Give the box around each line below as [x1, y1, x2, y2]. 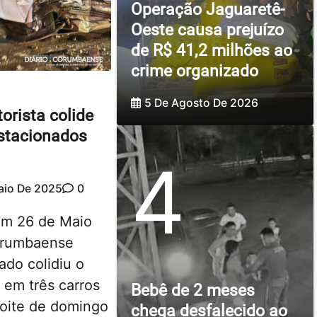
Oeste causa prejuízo [130, 21, 284, 40]
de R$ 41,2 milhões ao [130, 41, 292, 61]
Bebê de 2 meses [130, 280, 255, 300]
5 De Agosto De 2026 [144, 96, 258, 110]
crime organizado [130, 62, 258, 81]
